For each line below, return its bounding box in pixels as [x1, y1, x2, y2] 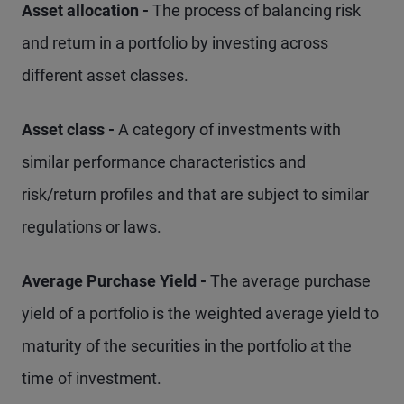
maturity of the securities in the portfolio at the [22, 336, 352, 355]
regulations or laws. [22, 217, 161, 236]
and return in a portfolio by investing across [22, 33, 328, 52]
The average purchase [210, 271, 371, 290]
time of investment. [22, 369, 161, 388]
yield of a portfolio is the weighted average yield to [22, 304, 379, 323]
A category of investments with [118, 120, 341, 139]
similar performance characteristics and [22, 152, 306, 171]
